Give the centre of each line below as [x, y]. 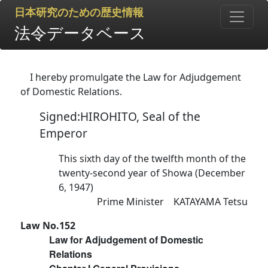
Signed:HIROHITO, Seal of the [120, 116]
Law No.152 [48, 226]
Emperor [63, 133]
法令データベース [80, 33]
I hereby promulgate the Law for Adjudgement [135, 77]
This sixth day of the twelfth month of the [152, 159]
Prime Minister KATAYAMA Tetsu [172, 202]
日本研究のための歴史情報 [79, 13]
